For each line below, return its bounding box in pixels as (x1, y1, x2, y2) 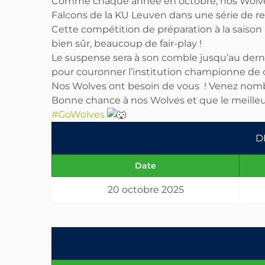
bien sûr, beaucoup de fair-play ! (51, 38, 202, 49)
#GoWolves (51, 109, 105, 120)
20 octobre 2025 (107, 184, 184, 195)
